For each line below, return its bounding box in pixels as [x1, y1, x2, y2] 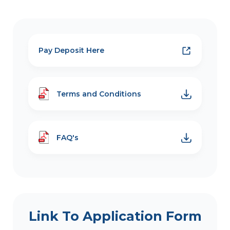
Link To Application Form [28, 208, 202, 224]
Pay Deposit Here [39, 45, 104, 55]
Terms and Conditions [56, 89, 141, 99]
